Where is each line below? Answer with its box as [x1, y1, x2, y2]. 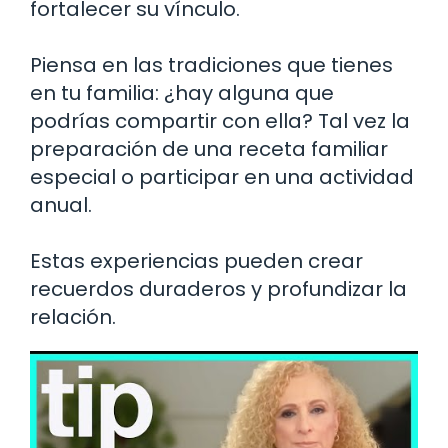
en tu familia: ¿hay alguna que [30, 78, 334, 107]
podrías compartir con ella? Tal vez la [30, 106, 410, 135]
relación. [30, 302, 116, 331]
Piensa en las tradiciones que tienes [30, 50, 393, 79]
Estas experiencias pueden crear [30, 246, 363, 275]
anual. [30, 190, 92, 219]
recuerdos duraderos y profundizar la [30, 274, 407, 303]
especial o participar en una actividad [30, 162, 414, 191]
